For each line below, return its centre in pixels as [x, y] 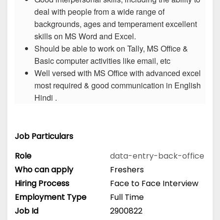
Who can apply [44, 169]
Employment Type [51, 197]
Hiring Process [42, 183]
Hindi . [46, 98]
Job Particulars [44, 137]
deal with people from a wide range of [99, 12]
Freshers [127, 169]
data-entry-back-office [157, 156]
